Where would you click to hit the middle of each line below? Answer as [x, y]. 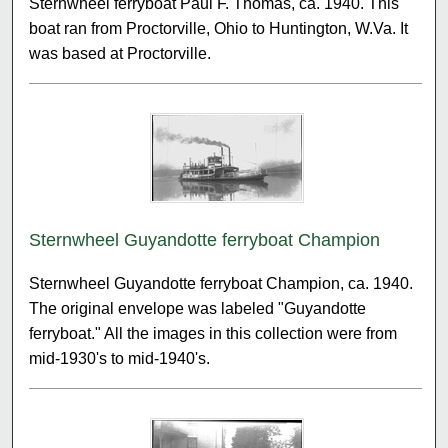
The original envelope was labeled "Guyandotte [198, 308]
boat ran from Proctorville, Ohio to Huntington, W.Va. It [219, 28]
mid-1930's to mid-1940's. [120, 358]
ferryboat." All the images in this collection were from [213, 333]
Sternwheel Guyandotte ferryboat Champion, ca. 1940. [221, 283]
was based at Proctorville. [120, 53]
